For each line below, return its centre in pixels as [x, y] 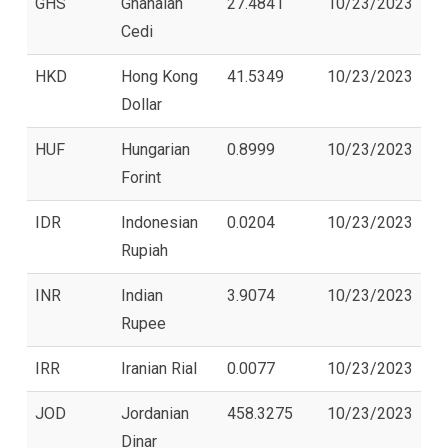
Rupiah [144, 250]
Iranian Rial [159, 368]
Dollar [141, 104]
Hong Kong [159, 76]
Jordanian [155, 413]
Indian [142, 295]
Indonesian [159, 222]
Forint [141, 177]
